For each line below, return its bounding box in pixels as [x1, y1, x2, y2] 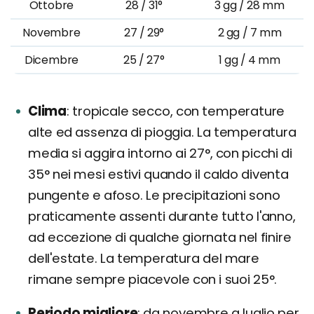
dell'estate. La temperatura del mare [28, 250, 259, 267]
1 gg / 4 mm [219, 52, 280, 68]
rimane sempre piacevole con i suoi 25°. [28, 271, 278, 288]
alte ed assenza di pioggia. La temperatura [28, 123, 296, 141]
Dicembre [24, 52, 79, 68]
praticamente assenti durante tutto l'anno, [28, 207, 296, 225]
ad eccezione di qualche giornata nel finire [28, 228, 292, 246]
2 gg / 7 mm [217, 25, 282, 41]
